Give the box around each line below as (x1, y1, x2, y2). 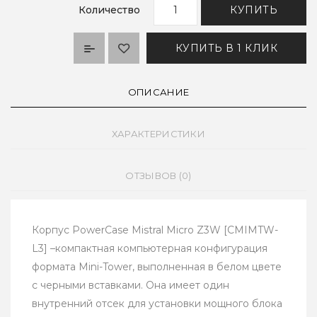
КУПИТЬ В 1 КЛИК (175, 42, 277, 55)
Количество (79, 4, 140, 17)
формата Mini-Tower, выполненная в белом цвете (32, 260, 282, 274)
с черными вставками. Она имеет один (32, 279, 229, 292)
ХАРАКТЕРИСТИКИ (111, 128, 206, 140)
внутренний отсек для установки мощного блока (32, 297, 282, 311)
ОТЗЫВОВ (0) (125, 170, 192, 182)
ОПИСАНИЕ (127, 86, 190, 98)
